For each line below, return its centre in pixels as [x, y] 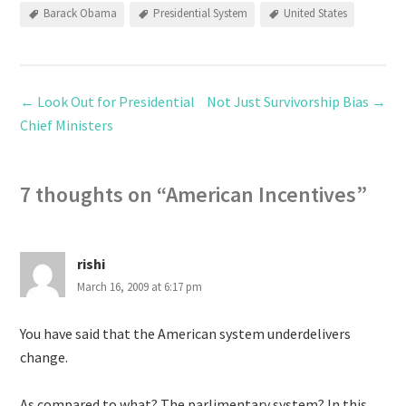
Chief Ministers [67, 125]
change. [44, 357]
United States [316, 14]
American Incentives [261, 194]
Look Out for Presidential [115, 101]
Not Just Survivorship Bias [289, 101]
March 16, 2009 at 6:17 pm [140, 287]
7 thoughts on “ [93, 194]
